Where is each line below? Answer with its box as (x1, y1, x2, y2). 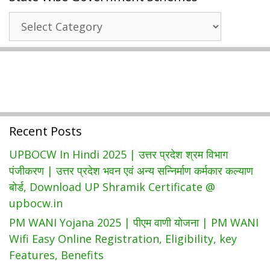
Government (8, 44, 74, 59)
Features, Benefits (9, 247, 104, 262)
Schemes (8, 60, 54, 75)
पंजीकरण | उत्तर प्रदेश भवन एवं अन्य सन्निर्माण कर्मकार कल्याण (9, 163, 253, 178)
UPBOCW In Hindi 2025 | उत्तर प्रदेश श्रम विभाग (9, 146, 228, 162)
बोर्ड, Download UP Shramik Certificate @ (9, 179, 215, 194)
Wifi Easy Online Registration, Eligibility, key (9, 231, 237, 246)
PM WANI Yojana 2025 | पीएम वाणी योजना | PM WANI (9, 215, 259, 230)
